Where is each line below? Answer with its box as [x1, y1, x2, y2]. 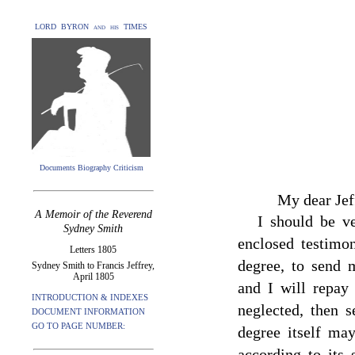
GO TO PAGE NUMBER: [32, 321, 125, 330]
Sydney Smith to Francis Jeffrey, [32, 260, 155, 271]
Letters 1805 [70, 244, 116, 255]
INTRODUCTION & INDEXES [32, 292, 148, 302]
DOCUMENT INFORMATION [32, 307, 145, 316]
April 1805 [72, 271, 114, 282]
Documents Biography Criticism [39, 163, 143, 172]
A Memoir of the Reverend [34, 208, 152, 220]
